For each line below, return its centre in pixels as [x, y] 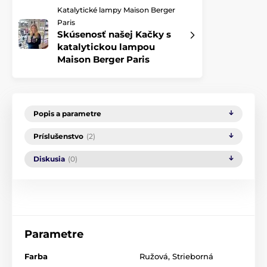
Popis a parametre [67, 113]
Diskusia [49, 159]
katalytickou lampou [106, 46]
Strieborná [193, 256]
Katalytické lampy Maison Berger [116, 10]
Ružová [154, 256]
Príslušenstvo [58, 136]
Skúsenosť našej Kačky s [114, 34]
